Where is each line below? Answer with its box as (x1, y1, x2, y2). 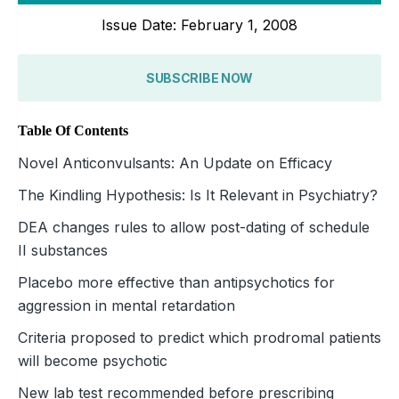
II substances (18, 240, 108, 259)
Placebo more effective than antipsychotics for (18, 273, 335, 291)
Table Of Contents (18, 122, 128, 138)
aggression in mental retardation (18, 296, 235, 314)
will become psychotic (18, 351, 167, 370)
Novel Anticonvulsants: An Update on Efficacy (18, 153, 332, 172)
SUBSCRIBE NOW (145, 69, 254, 85)
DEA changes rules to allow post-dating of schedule (18, 217, 370, 236)
